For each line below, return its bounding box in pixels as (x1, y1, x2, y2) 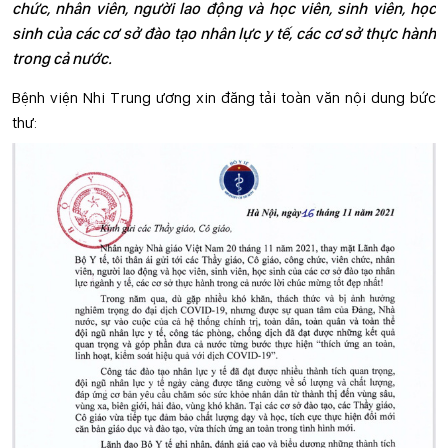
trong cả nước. (12, 49, 112, 68)
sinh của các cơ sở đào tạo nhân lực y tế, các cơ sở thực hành (12, 24, 436, 43)
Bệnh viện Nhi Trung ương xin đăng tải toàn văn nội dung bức (12, 88, 436, 107)
